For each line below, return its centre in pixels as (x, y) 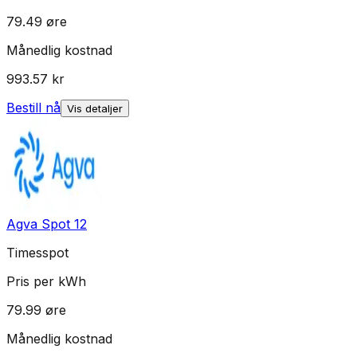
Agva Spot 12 (47, 224)
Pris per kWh (46, 282)
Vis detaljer (95, 109)
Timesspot (37, 253)
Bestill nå (33, 108)
